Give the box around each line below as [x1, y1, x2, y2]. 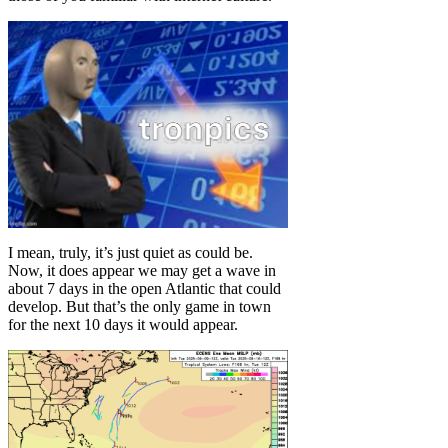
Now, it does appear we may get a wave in [8, 261, 276, 279]
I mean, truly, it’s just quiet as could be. [8, 243, 253, 261]
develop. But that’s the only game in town [8, 297, 271, 315]
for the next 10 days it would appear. [8, 315, 238, 333]
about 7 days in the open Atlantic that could [8, 279, 281, 297]
